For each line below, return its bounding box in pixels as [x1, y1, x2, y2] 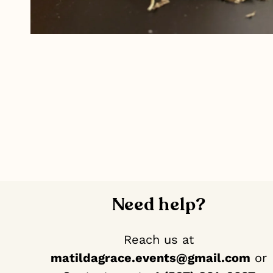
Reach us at [124, 232, 194, 247]
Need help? [112, 192, 206, 216]
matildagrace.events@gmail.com [51, 250, 251, 265]
